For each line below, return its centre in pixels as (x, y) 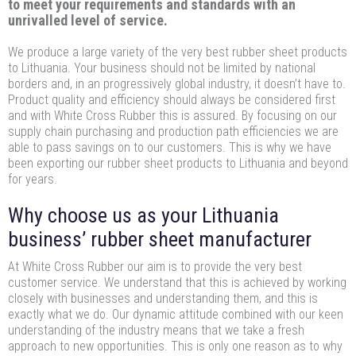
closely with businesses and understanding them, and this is (163, 299)
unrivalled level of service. (88, 21)
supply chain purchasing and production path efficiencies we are (173, 132)
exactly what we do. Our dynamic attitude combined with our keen (176, 315)
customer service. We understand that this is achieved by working (177, 283)
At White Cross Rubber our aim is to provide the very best (155, 267)
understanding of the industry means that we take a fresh (156, 331)
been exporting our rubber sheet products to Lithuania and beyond (178, 164)
